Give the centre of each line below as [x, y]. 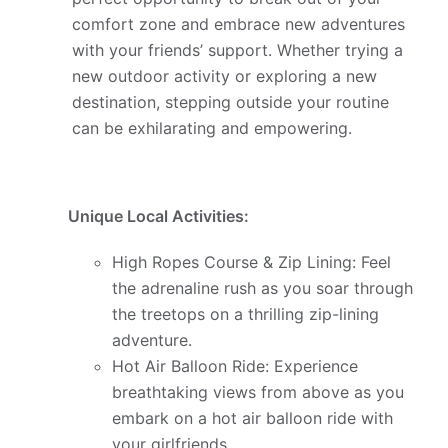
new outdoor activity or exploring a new [225, 75]
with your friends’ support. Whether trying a [238, 49]
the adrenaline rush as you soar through [263, 287]
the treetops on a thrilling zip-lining [246, 313]
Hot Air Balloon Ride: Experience [235, 365]
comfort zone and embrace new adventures [239, 23]
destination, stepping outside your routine [231, 101]
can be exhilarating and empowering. [212, 127]
